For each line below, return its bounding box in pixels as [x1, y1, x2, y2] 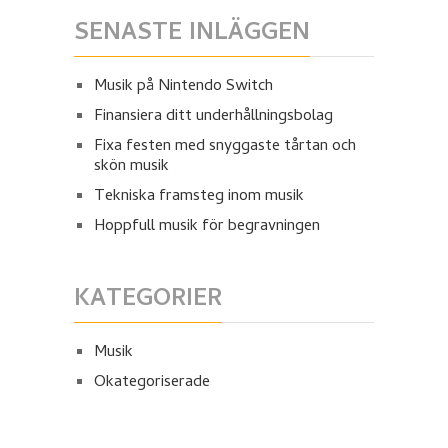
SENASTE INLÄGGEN [73, 14, 310, 54]
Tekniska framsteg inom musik [93, 183, 304, 210]
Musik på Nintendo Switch [93, 73, 273, 100]
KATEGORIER [73, 280, 222, 320]
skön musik [93, 153, 169, 180]
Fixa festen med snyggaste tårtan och [93, 133, 356, 160]
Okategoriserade [93, 369, 210, 396]
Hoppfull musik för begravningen [93, 213, 320, 240]
